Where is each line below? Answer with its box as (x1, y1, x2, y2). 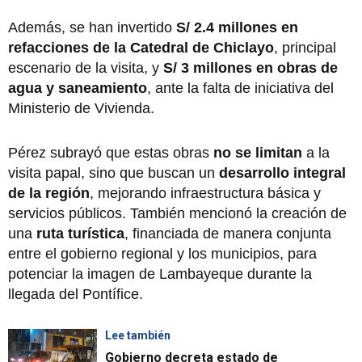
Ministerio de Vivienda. (8, 99, 154, 116)
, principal (274, 39, 336, 56)
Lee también (105, 328, 170, 342)
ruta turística (36, 225, 124, 242)
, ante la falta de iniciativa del (147, 79, 334, 96)
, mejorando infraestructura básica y (90, 184, 321, 201)
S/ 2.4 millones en (176, 19, 298, 36)
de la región (8, 184, 90, 201)
